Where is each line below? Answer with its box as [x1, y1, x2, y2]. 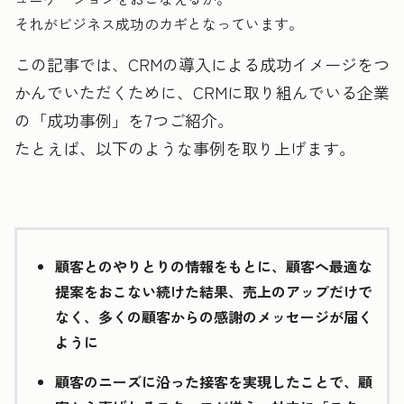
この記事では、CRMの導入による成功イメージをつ [14, 52, 390, 77]
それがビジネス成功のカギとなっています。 [14, 13, 303, 35]
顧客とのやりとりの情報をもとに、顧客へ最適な [55, 255, 372, 278]
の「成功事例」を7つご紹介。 [14, 108, 234, 133]
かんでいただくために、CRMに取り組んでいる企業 [14, 80, 390, 105]
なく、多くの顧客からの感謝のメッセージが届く [55, 306, 372, 328]
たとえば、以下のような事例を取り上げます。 [14, 136, 355, 161]
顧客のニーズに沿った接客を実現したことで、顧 [55, 371, 372, 393]
